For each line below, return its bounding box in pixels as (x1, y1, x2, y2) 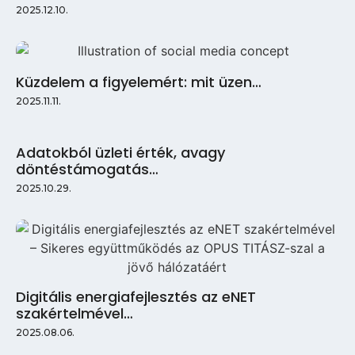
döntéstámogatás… (16, 158, 158, 179)
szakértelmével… (16, 303, 133, 323)
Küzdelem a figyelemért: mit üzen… (16, 71, 261, 92)
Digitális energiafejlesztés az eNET (16, 286, 256, 307)
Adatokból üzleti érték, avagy (16, 142, 225, 162)
